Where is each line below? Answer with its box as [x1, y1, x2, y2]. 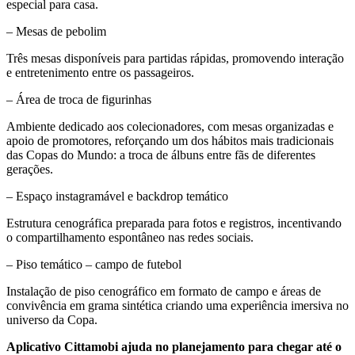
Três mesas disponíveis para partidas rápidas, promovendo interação [6, 52, 344, 66]
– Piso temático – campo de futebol [6, 258, 181, 272]
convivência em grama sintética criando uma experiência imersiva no [6, 299, 349, 313]
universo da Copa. [6, 313, 97, 327]
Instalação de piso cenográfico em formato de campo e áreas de [6, 284, 321, 299]
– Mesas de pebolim [6, 25, 106, 39]
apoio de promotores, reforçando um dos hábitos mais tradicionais [6, 134, 334, 148]
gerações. [6, 162, 56, 177]
